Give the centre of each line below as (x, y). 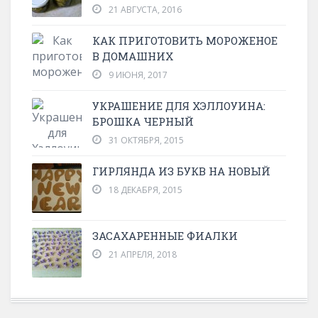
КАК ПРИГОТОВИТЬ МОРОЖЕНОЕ (185, 40)
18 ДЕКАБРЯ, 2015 (146, 190)
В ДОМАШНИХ (133, 56)
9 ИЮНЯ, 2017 (138, 75)
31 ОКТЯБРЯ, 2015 (146, 140)
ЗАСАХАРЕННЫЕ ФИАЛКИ (165, 235)
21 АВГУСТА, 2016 (145, 9)
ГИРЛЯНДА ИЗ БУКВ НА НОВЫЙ (181, 171)
